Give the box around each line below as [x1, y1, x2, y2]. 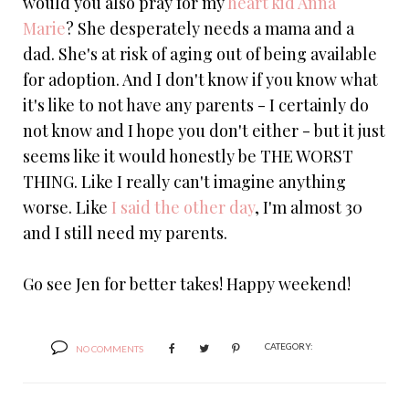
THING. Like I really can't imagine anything [23, 170, 346, 193]
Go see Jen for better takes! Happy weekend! [23, 272, 351, 295]
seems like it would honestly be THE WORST [23, 144, 353, 167]
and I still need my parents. [23, 221, 227, 244]
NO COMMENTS [76, 342, 143, 354]
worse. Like [23, 195, 111, 218]
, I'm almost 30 [255, 195, 362, 218]
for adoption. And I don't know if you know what [23, 68, 378, 90]
